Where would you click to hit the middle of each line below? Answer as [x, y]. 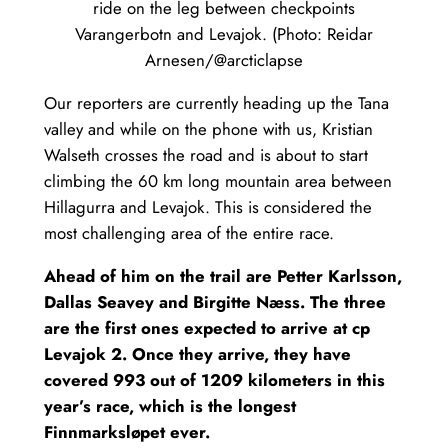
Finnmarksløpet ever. [126, 431]
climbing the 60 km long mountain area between [217, 181]
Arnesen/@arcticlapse [224, 60]
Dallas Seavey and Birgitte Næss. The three [214, 301]
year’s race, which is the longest [169, 405]
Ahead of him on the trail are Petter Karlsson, [222, 275]
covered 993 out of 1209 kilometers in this [214, 379]
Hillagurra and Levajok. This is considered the [207, 207]
